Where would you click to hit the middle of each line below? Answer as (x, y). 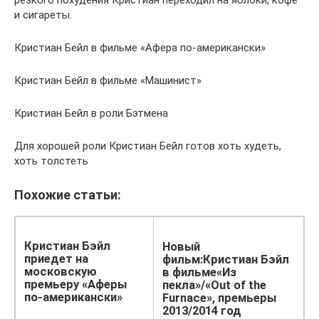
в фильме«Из (199, 272)
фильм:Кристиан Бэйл (226, 260)
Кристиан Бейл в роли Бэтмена (91, 114)
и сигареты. (43, 15)
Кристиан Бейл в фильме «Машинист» (108, 81)
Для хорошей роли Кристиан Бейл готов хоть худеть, (148, 146)
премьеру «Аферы (75, 284)
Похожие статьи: (68, 195)
